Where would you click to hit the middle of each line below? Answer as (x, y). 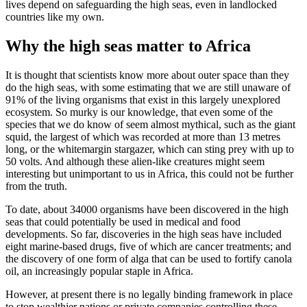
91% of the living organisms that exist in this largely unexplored (143, 99)
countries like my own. (55, 16)
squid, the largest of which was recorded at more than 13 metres (143, 136)
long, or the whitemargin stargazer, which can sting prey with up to (150, 149)
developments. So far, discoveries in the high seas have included (144, 234)
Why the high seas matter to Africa (128, 46)
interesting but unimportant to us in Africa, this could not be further (149, 173)
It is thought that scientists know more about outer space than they (147, 75)
